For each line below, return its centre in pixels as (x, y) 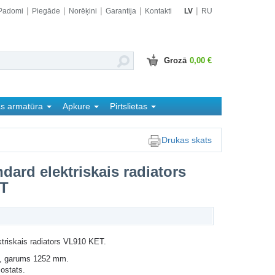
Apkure (78, 106)
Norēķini (83, 11)
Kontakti (158, 11)
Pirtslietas (130, 106)
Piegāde (46, 11)
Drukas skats (187, 140)
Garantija (121, 11)
